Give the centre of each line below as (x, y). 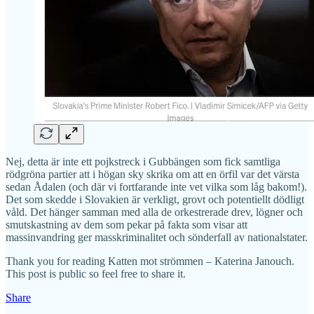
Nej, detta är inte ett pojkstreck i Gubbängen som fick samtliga (143, 161)
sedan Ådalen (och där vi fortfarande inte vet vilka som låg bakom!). (156, 186)
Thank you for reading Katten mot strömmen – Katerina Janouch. (150, 261)
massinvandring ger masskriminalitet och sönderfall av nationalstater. (157, 237)
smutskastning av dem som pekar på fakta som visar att (127, 224)
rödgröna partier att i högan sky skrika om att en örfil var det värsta (152, 174)
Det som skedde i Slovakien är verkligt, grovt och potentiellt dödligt (155, 199)
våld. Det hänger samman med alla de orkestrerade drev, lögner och (154, 212)
